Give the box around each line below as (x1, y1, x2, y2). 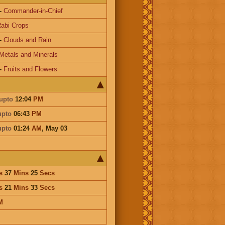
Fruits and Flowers (3, 65, 57, 73)
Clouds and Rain (3, 36, 51, 44)
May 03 (45, 124, 67, 132)
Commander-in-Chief (3, 7, 63, 15)
